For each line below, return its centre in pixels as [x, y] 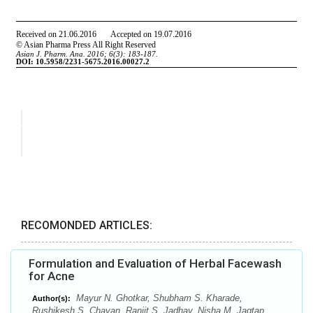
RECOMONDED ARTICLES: [87, 226]
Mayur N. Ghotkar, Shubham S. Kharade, [158, 298]
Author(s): [51, 299]
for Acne [52, 276]
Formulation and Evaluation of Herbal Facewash [155, 264]
